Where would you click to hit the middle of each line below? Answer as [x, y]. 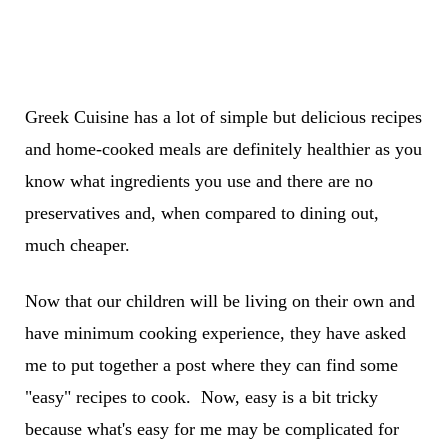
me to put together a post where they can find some [211, 365]
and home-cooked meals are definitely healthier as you [223, 149]
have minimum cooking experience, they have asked [215, 333]
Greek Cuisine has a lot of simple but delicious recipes [223, 117]
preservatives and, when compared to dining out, [201, 213]
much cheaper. [77, 245]
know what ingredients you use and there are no [198, 181]
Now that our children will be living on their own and [219, 301]
